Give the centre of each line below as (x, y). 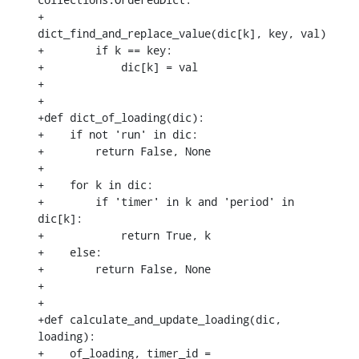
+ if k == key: (105, 50)
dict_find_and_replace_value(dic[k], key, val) (182, 33)
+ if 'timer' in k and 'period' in (166, 201)
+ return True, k (124, 235)
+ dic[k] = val (118, 67)
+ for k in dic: (95, 184)
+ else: (70, 252)
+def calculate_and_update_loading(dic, (159, 319)
